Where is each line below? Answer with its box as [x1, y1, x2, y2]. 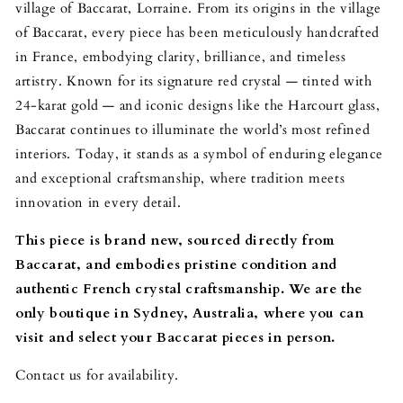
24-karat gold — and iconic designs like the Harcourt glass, [15, 95, 381, 114]
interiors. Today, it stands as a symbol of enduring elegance [15, 144, 384, 163]
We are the [289, 279, 363, 298]
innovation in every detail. [15, 193, 182, 211]
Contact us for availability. [15, 365, 179, 384]
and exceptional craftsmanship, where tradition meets [15, 168, 345, 187]
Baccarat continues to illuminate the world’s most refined [15, 120, 371, 139]
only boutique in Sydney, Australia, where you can [15, 303, 364, 322]
